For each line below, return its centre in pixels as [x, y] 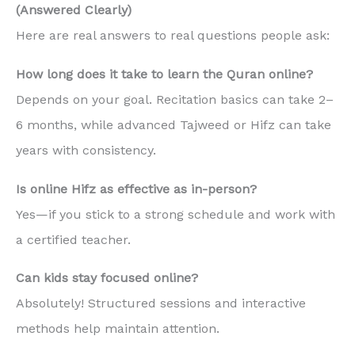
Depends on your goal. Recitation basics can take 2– [175, 99]
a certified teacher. [73, 239]
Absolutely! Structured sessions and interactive [161, 303]
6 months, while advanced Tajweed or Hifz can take [174, 124]
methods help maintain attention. [118, 329]
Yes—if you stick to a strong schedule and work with [176, 214]
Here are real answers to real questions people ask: [173, 36]
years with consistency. [86, 150]
